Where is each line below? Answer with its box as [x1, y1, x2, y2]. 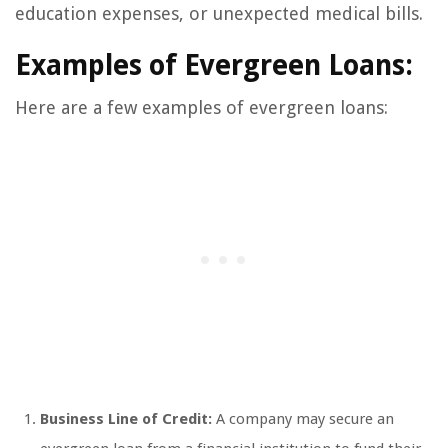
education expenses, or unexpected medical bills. [15, 3, 423, 24]
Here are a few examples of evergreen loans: [15, 97, 388, 118]
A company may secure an [212, 410, 394, 428]
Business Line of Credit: [40, 410, 212, 428]
